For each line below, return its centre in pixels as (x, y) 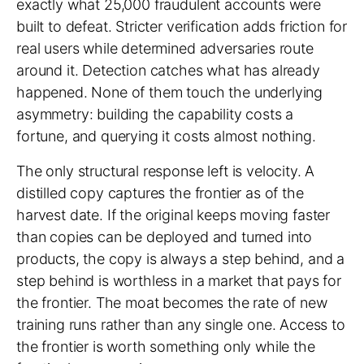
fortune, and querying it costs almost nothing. (166, 136)
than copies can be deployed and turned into (165, 237)
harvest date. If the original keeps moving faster (173, 215)
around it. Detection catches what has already (168, 70)
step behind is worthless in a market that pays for (179, 281)
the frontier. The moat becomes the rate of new (172, 303)
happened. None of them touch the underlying (170, 92)
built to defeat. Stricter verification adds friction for (182, 26)
